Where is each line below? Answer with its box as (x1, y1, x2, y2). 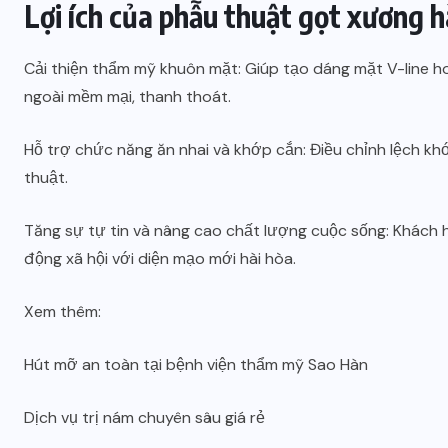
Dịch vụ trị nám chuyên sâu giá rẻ (24, 406, 265, 428)
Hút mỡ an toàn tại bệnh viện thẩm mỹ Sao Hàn (24, 353, 368, 375)
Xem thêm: (24, 300, 101, 322)
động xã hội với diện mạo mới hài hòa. (24, 247, 296, 269)
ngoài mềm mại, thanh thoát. (24, 85, 231, 107)
